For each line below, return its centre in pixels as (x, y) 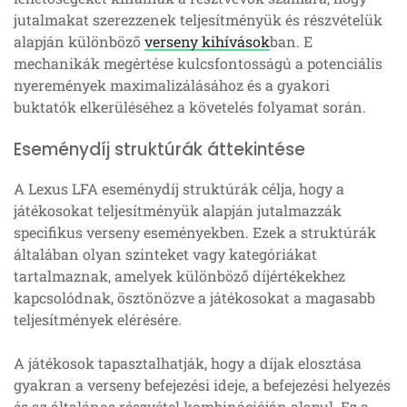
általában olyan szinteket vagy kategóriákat (165, 254)
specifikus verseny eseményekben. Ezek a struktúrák (195, 233)
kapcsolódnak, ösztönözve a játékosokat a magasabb (194, 298)
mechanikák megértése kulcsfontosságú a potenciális (198, 64)
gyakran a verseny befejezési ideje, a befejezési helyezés (202, 385)
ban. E (291, 42)
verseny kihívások (207, 42)
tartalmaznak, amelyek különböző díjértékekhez (179, 276)
